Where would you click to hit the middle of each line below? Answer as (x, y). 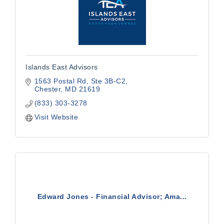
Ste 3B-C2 (108, 81)
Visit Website (56, 117)
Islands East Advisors (62, 67)
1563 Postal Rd (60, 81)
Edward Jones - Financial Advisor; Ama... (112, 196)
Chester (47, 89)
